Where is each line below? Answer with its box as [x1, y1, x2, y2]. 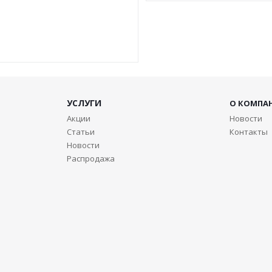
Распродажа [66, 152, 115, 164]
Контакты [229, 126, 268, 137]
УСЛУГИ [66, 97, 101, 109]
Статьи [66, 126, 95, 137]
